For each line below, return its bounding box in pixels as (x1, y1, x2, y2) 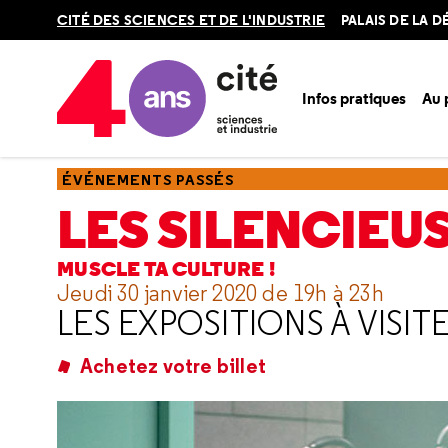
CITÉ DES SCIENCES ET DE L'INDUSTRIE (57, 11, 325, 29)
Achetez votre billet (80, 353, 266, 378)
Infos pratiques (302, 87, 407, 109)
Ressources (120, 134, 192, 151)
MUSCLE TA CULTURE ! (57, 256, 275, 283)
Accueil (57, 134, 105, 151)
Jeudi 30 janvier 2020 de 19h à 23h (57, 279, 384, 307)
